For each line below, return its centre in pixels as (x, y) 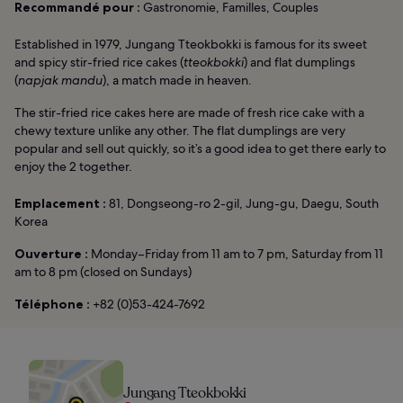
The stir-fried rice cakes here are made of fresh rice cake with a (189, 112)
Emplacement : (60, 203)
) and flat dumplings (300, 62)
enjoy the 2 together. (73, 166)
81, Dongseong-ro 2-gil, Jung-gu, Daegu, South (242, 203)
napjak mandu (60, 80)
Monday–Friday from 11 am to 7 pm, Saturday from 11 (236, 253)
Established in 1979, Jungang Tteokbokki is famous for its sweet (191, 44)
